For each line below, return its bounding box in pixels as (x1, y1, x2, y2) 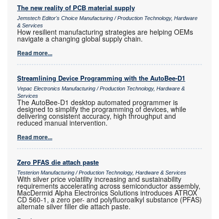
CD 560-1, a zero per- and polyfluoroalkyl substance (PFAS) (17, 195, 202, 205)
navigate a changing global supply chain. (17, 34, 143, 44)
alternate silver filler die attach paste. (17, 201, 131, 212)
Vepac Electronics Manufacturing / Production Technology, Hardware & (17, 86, 185, 92)
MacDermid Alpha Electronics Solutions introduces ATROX (17, 188, 197, 198)
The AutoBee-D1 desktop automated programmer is (17, 97, 178, 108)
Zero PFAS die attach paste (17, 157, 99, 167)
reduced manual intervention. (17, 118, 108, 128)
